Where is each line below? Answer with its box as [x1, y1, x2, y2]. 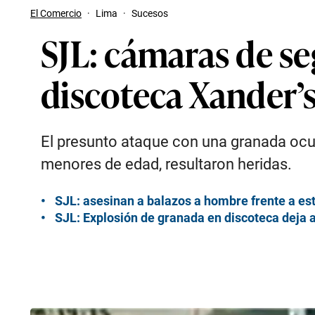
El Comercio [30, 8, 82, 19]
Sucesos [131, 8, 168, 19]
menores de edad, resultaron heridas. [41, 155, 292, 173]
